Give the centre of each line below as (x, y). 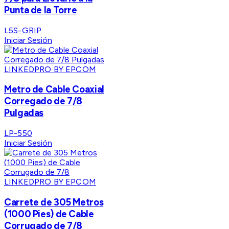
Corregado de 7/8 (43, 101)
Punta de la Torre (41, 10)
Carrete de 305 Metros (54, 202)
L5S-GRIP (23, 30)
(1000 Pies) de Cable (49, 214)
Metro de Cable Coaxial (54, 89)
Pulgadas (24, 113)
